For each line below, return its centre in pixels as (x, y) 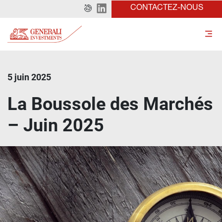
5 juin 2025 (29, 77)
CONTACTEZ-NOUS (167, 8)
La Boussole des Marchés (110, 104)
